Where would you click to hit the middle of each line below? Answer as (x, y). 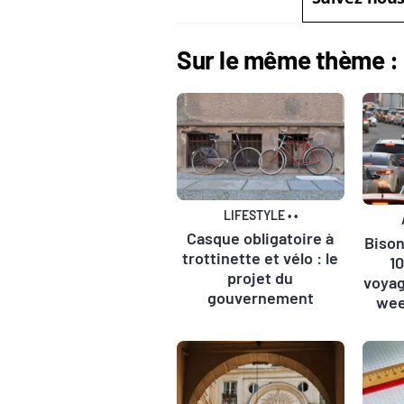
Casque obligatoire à (261, 238)
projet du (261, 277)
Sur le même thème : (288, 59)
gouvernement (260, 297)
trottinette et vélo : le (261, 257)
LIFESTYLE (255, 215)
